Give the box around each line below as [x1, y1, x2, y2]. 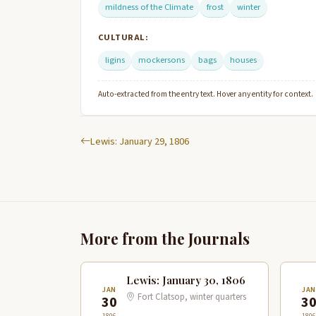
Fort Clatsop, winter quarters [135, 291, 246, 304]
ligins [104, 53, 125, 66]
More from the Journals [80, 229, 250, 249]
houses [230, 53, 257, 66]
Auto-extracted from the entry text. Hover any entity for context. [98, 88, 313, 101]
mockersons [138, 53, 185, 66]
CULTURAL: [98, 30, 149, 44]
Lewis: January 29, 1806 [90, 134, 189, 150]
